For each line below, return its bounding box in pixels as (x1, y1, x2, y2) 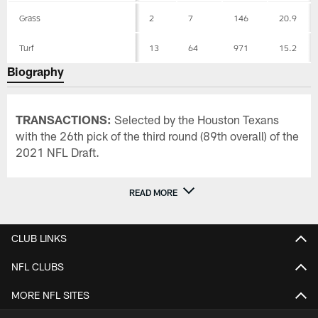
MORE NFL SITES (11, 289, 89, 302)
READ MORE (129, 187, 177, 197)
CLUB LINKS (11, 232, 67, 245)
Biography (7, 64, 65, 79)
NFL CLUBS (11, 261, 64, 273)
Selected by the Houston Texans (111, 112, 280, 127)
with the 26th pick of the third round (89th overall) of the (16, 128, 300, 143)
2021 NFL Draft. (16, 145, 100, 160)
